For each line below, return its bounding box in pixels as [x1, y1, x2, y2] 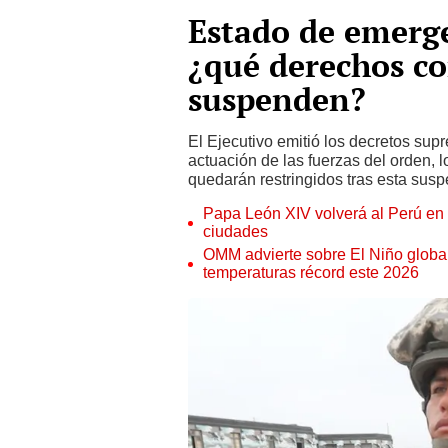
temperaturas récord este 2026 [203, 263, 419, 282]
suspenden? [188, 78, 366, 120]
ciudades [203, 222, 268, 241]
